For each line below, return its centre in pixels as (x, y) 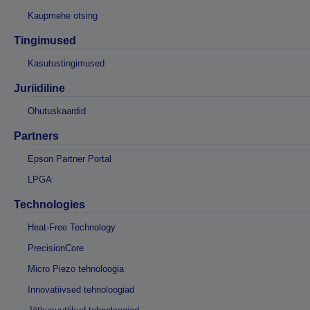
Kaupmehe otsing (63, 15)
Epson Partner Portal (70, 158)
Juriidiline (39, 88)
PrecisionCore (56, 248)
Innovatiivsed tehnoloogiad (81, 289)
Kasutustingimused (66, 63)
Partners (36, 136)
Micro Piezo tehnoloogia (76, 268)
